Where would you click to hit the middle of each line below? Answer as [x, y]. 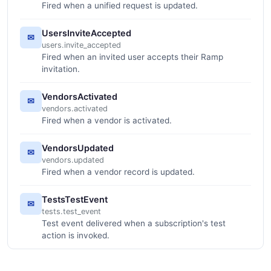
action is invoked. [76, 235]
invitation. [61, 69]
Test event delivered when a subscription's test [134, 223]
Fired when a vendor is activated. [107, 120]
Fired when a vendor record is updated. [118, 171]
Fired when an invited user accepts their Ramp [132, 57]
